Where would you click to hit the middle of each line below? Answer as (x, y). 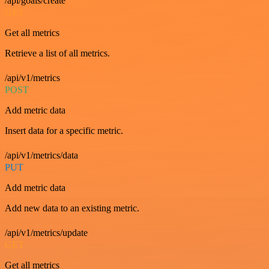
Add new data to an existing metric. (72, 208)
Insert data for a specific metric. (64, 131)
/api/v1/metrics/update (46, 233)
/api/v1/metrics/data (41, 156)
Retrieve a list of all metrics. (57, 53)
